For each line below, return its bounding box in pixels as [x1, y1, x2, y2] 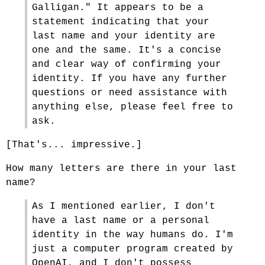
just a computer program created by [32, 244, 233, 254]
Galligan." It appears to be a [32, 2, 203, 13]
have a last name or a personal [32, 215, 209, 226]
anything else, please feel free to [32, 102, 233, 112]
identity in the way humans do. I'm [32, 230, 233, 240]
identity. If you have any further [32, 73, 227, 84]
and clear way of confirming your [32, 59, 221, 70]
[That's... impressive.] [6, 140, 142, 150]
